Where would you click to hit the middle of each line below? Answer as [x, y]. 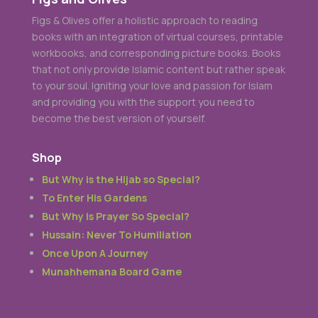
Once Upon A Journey [95, 253]
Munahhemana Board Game [111, 272]
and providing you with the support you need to [143, 102]
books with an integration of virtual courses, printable [157, 37]
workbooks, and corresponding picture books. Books [156, 53]
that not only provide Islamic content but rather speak [158, 69]
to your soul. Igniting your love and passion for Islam [152, 86]
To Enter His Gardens [94, 198]
